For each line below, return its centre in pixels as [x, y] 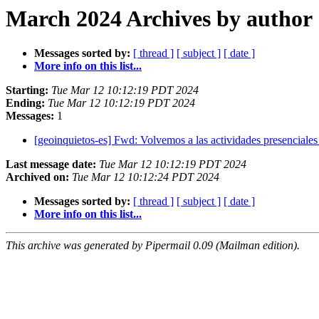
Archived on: [37, 177]
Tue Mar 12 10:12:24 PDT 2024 [146, 177]
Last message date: [51, 164]
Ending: [25, 103]
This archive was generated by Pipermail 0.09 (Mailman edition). [153, 246]
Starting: [27, 90]
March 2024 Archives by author [159, 19]
